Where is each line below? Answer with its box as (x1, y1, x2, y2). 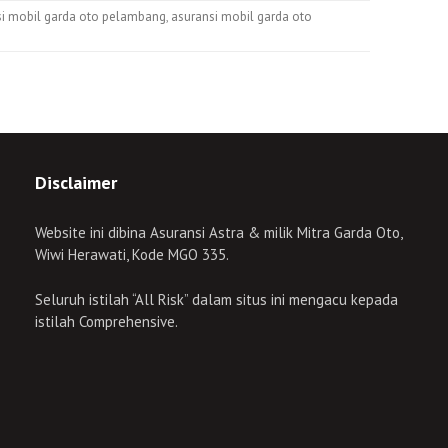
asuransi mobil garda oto (171, 8, 312, 25)
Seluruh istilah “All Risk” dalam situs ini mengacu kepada (35, 289, 398, 309)
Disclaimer (35, 171, 117, 194)
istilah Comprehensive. (35, 311, 178, 331)
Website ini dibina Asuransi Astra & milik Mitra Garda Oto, (35, 223, 402, 242)
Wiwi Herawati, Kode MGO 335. (35, 245, 229, 264)
